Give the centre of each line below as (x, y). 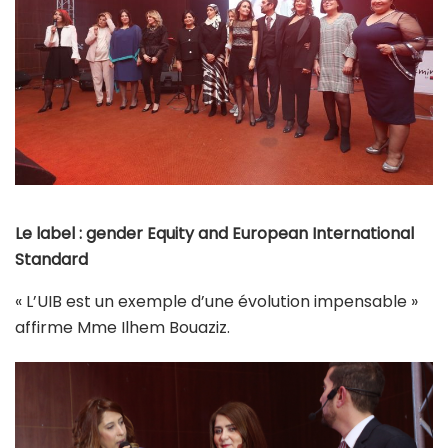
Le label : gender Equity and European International (214, 233)
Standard (51, 259)
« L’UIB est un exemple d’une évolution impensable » (216, 301)
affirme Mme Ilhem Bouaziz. (122, 327)
